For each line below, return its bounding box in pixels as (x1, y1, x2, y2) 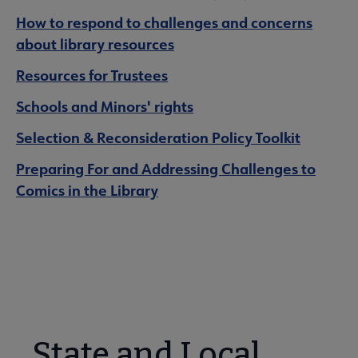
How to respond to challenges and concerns (16, 13, 312, 33)
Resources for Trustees (16, 66, 168, 86)
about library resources (16, 34, 174, 54)
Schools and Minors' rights (16, 97, 193, 117)
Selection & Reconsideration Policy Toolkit (16, 128, 300, 148)
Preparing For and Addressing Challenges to (16, 159, 316, 179)
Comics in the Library (16, 181, 158, 201)
